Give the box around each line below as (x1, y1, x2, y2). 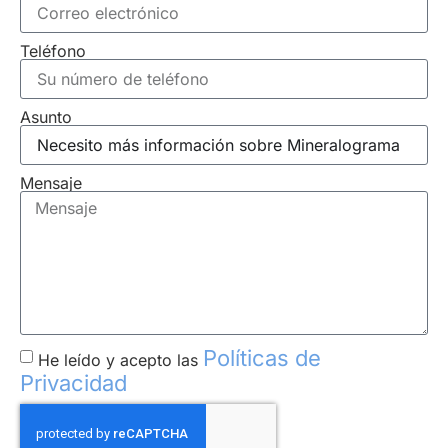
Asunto (20, 106, 72, 127)
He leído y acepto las (38, 350, 203, 371)
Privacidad (20, 369, 127, 396)
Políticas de (203, 345, 321, 372)
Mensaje (20, 172, 82, 193)
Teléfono (20, 40, 86, 61)
